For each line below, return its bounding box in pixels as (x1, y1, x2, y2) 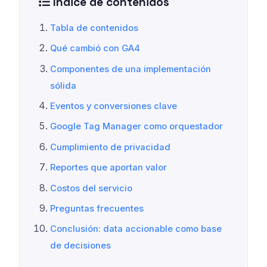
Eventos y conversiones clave (50, 100, 178, 111)
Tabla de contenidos (50, 22, 139, 33)
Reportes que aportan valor (50, 162, 167, 173)
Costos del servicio (50, 182, 133, 194)
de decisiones (50, 240, 111, 252)
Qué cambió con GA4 (50, 43, 141, 54)
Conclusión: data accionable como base (50, 223, 222, 235)
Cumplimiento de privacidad (50, 141, 171, 153)
